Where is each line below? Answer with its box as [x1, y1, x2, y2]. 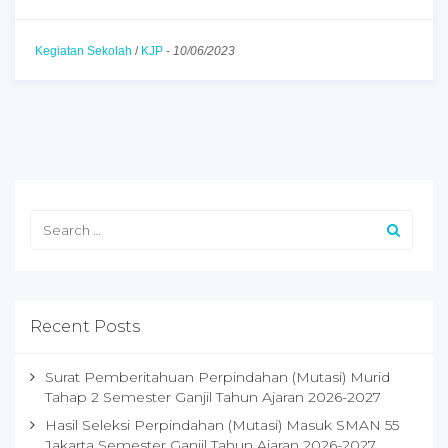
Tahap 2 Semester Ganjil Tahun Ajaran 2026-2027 [45, 388, 381, 407]
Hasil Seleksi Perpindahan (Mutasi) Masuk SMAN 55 [45, 416, 399, 435]
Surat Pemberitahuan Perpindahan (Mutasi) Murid [45, 368, 390, 387]
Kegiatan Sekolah [35, 44, 132, 59]
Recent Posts [30, 317, 140, 337]
